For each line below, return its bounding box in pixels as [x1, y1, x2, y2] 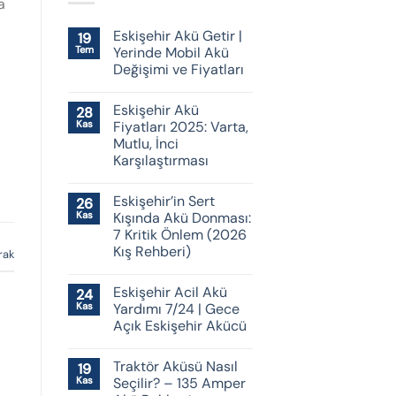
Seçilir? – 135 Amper [113, 374, 246, 393]
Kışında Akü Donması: [113, 209, 251, 228]
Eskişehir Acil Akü [113, 283, 227, 302]
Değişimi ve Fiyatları [113, 60, 244, 80]
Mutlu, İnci [113, 134, 179, 154]
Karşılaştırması [113, 151, 209, 171]
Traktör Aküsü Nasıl [113, 357, 238, 377]
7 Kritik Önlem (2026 [113, 225, 247, 245]
